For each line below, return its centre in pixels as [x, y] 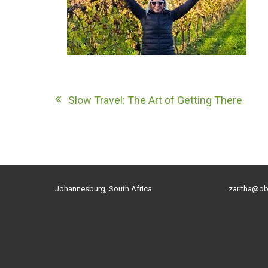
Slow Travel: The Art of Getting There [155, 100]
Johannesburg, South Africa [103, 188]
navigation [99, 122]
